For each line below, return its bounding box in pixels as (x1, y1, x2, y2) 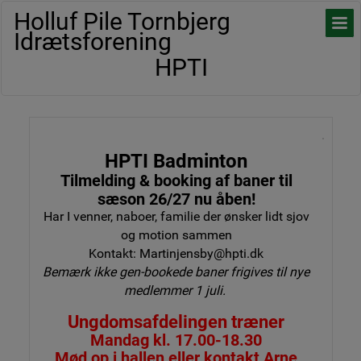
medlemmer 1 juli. (123, 283, 226, 298)
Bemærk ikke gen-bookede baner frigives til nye (43, 264, 309, 280)
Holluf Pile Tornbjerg (14, 7, 230, 35)
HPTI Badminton (105, 150, 247, 172)
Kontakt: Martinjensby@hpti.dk (89, 246, 263, 261)
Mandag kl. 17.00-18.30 (90, 330, 262, 350)
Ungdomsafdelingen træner (68, 312, 284, 332)
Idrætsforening (14, 27, 172, 56)
